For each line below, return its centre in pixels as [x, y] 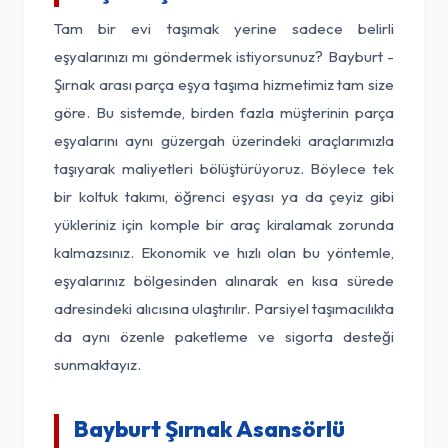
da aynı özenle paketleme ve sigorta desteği [224, 336]
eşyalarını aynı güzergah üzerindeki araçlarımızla [224, 140]
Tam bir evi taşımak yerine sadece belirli [224, 28]
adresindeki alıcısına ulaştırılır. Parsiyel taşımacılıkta [224, 308]
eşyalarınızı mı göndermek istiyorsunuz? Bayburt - [224, 56]
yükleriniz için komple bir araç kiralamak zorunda [224, 224]
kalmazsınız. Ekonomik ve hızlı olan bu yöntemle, [224, 252]
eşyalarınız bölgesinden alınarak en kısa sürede [224, 280]
